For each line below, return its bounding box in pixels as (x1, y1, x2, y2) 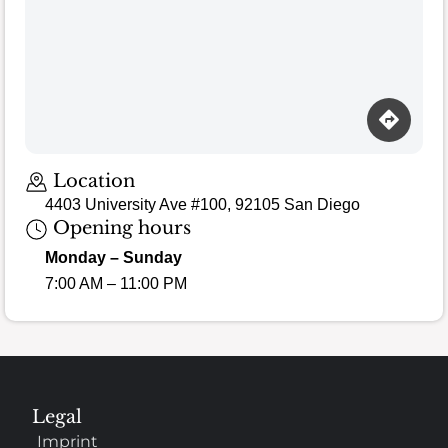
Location (47, 169, 135, 192)
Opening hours (47, 217, 191, 240)
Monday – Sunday (45, 248, 182, 266)
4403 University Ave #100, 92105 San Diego (45, 196, 360, 214)
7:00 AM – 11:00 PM (45, 274, 187, 292)
